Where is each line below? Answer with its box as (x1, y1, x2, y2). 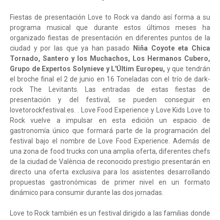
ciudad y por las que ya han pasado (10, 44, 130, 53)
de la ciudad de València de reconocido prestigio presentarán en (10, 158, 210, 166)
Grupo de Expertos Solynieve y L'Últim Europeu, (10, 65, 165, 73)
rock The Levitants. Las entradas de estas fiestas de (10, 85, 210, 94)
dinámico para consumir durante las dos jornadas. (10, 189, 165, 197)
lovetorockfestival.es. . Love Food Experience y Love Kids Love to (10, 106, 210, 114)
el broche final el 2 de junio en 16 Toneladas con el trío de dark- (10, 75, 210, 83)
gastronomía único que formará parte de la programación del (10, 127, 210, 135)
